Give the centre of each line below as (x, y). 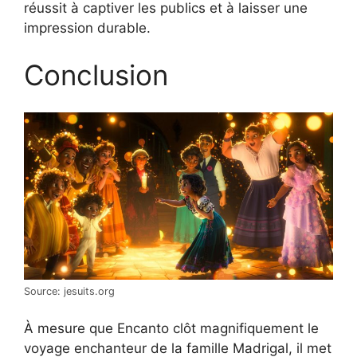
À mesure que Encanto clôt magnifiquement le (171, 329)
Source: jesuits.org (69, 291)
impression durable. (87, 27)
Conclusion (96, 75)
